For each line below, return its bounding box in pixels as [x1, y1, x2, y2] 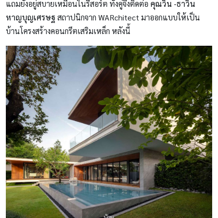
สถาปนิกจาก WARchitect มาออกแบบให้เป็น [55, 12, 200, 23]
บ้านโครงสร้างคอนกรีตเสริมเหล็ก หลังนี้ [6, 26, 130, 36]
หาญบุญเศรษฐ [6, 12, 55, 23]
